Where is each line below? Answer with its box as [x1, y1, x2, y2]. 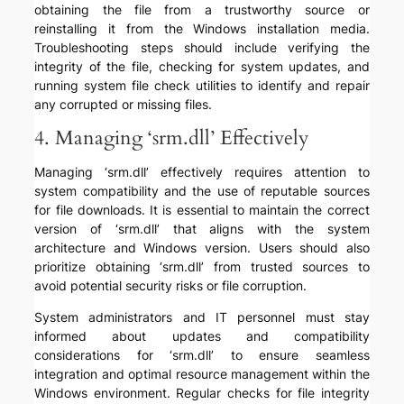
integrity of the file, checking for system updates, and [34, 59, 370, 75]
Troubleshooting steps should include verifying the [34, 40, 370, 56]
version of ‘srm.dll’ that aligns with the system [34, 221, 370, 237]
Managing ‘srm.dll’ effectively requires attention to [34, 164, 370, 180]
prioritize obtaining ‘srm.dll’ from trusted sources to [34, 259, 370, 275]
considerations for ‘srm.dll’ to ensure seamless [34, 347, 370, 363]
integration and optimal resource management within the [34, 366, 370, 382]
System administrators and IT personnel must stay [34, 309, 370, 326]
